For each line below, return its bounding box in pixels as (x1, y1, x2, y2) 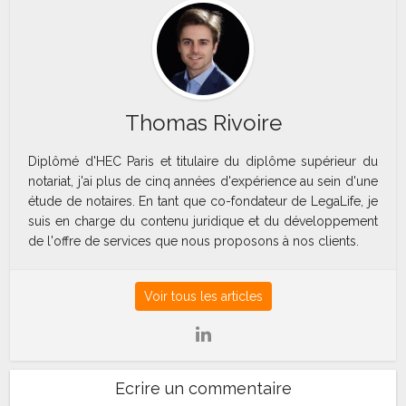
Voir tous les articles (143, 289, 263, 304)
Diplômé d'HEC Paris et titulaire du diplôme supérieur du (28, 154, 378, 169)
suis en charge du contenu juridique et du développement (28, 214, 378, 229)
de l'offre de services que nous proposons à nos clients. (28, 234, 360, 249)
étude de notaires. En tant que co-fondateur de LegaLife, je (28, 194, 378, 209)
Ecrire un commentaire (114, 379, 292, 399)
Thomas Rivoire (124, 110, 282, 137)
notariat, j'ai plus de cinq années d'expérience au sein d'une (28, 174, 378, 189)
